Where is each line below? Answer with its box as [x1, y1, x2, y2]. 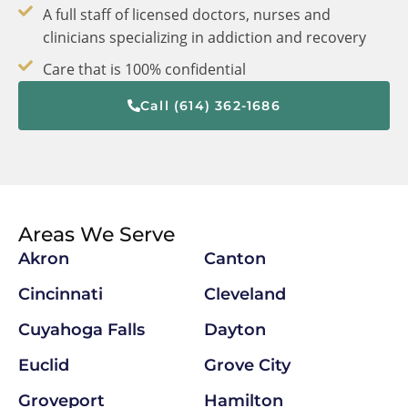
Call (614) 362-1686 [140, 97, 280, 114]
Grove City [204, 354, 291, 375]
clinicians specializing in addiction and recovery [43, 26, 366, 47]
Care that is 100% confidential [43, 58, 246, 79]
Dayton [204, 319, 266, 340]
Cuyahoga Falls [18, 319, 145, 340]
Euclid [18, 354, 69, 375]
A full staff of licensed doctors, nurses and [43, 4, 331, 25]
